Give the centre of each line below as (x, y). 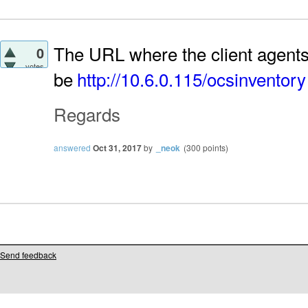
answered (72, 147)
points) (214, 147)
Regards (87, 113)
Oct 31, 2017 (117, 147)
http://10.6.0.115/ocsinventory (191, 78)
